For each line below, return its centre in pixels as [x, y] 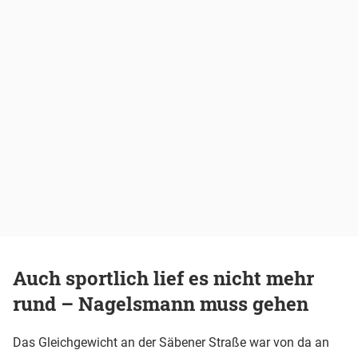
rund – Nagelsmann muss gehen [161, 303]
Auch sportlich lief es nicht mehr [163, 278]
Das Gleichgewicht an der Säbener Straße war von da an [171, 343]
